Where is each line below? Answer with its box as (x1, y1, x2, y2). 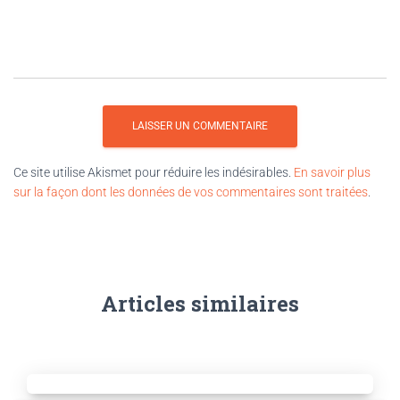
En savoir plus (294, 165, 371, 179)
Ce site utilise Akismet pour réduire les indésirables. (13, 165, 294, 179)
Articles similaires (101, 289, 299, 318)
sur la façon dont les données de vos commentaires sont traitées (13, 185, 368, 199)
